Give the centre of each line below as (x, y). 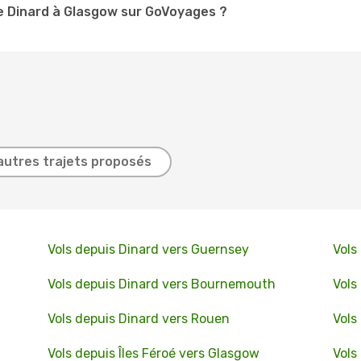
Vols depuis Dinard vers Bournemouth (161, 284)
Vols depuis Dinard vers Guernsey (148, 249)
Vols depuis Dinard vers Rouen (138, 319)
